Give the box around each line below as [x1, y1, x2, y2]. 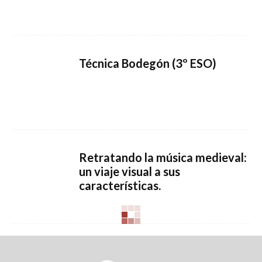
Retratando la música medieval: [79, 150, 247, 164]
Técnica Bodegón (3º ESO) [79, 56, 216, 70]
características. [79, 178, 161, 192]
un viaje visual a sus [79, 164, 180, 178]
